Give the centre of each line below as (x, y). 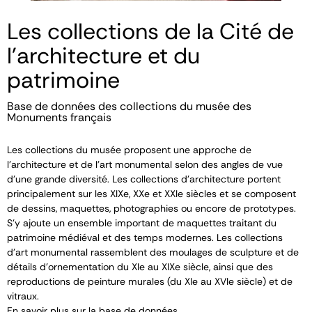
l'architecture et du (103, 56)
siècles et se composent (240, 194)
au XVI (213, 281)
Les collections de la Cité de (150, 31)
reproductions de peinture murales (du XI (100, 281)
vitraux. (23, 296)
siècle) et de (263, 281)
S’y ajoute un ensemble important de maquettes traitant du (142, 223)
